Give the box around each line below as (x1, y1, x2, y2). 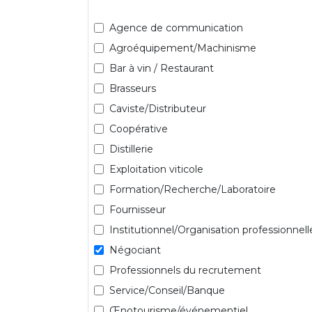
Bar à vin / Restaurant (109, 61, 214, 75)
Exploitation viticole (109, 162, 203, 175)
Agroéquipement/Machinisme (109, 41, 256, 54)
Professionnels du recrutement (109, 263, 261, 276)
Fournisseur (109, 203, 166, 216)
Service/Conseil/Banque (109, 283, 225, 297)
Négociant (109, 243, 161, 256)
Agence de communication (109, 21, 243, 34)
